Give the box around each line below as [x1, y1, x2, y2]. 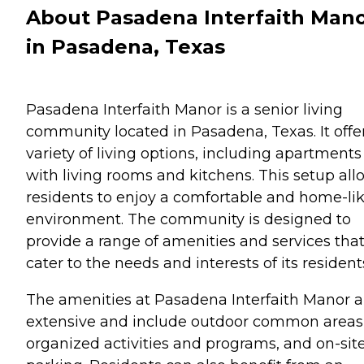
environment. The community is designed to [26, 210, 351, 228]
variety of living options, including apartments [26, 144, 362, 162]
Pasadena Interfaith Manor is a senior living [26, 100, 343, 119]
